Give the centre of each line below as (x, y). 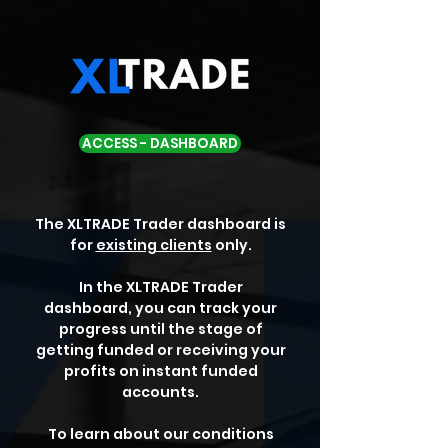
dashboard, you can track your (160, 308)
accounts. (160, 392)
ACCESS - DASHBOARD (160, 143)
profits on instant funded (160, 371)
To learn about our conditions (160, 434)
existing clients (153, 245)
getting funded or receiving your (160, 350)
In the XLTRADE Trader (160, 287)
